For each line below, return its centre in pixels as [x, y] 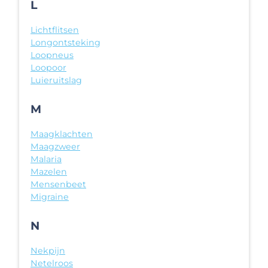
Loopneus [52, 55]
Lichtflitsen [55, 30]
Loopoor [48, 68]
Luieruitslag [56, 80]
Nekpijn [48, 250]
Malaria [46, 159]
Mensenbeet [58, 185]
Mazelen [49, 172]
